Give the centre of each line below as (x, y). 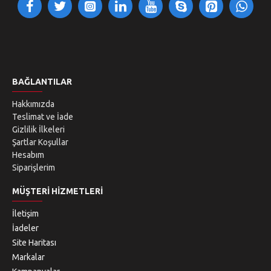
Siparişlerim (34, 168)
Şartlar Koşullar (40, 142)
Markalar (28, 257)
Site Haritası (34, 243)
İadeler (25, 228)
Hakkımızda (33, 104)
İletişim (25, 214)
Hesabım (28, 155)
